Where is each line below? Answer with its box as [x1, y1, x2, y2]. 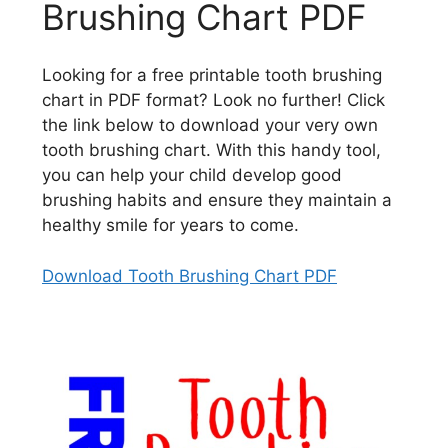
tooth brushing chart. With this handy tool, [42, 140, 381, 161]
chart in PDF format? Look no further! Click [42, 90, 385, 111]
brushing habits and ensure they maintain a [42, 190, 392, 211]
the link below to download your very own [42, 115, 378, 136]
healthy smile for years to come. [42, 215, 299, 236]
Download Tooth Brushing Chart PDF [42, 265, 337, 286]
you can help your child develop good [42, 165, 342, 186]
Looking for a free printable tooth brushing [42, 65, 382, 86]
